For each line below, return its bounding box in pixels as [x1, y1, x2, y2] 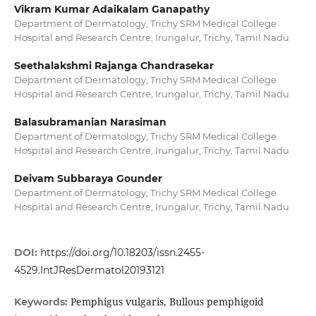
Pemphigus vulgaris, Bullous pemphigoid [70, 295, 264, 309]
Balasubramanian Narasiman [13, 116, 166, 129]
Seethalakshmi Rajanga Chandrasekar [13, 59, 214, 73]
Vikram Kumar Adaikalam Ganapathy [13, 3, 209, 16]
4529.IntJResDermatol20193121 [13, 264, 164, 277]
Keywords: [13, 296, 71, 309]
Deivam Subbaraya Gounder [13, 172, 162, 186]
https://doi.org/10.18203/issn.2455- [39, 246, 205, 260]
